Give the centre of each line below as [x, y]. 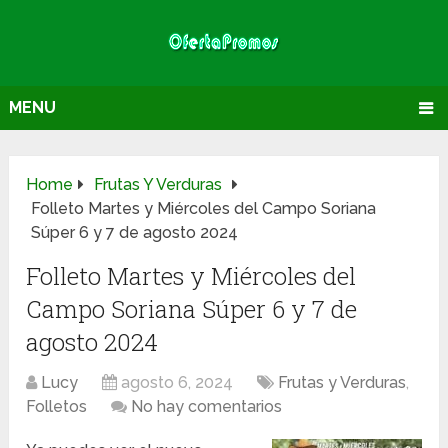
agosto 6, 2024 [177, 383]
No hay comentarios [207, 407]
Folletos [57, 407]
